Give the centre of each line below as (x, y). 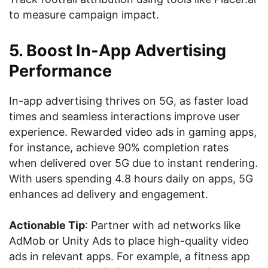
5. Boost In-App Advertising (118, 51)
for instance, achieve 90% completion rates (119, 147)
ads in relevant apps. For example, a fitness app (130, 256)
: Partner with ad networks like (163, 225)
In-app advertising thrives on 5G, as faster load (129, 101)
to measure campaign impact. (84, 15)
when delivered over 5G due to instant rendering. (133, 163)
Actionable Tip (47, 225)
